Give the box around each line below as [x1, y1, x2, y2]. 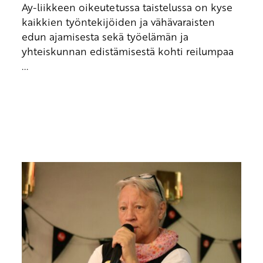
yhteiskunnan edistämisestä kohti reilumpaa [21, 43, 234, 58]
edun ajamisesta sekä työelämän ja [21, 29, 188, 43]
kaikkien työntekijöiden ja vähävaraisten [21, 14, 215, 29]
